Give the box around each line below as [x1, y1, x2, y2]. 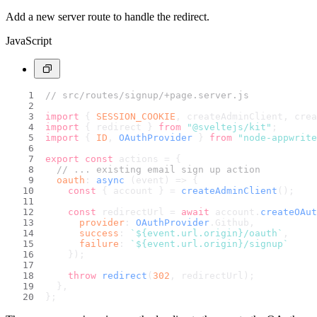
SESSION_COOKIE [96, 110, 175, 122]
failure [79, 238, 119, 249]
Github [215, 217, 249, 228]
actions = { [113, 153, 181, 164]
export [45, 153, 79, 164]
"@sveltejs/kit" [187, 121, 272, 132]
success [79, 227, 119, 238]
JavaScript [6, 34, 52, 47]
